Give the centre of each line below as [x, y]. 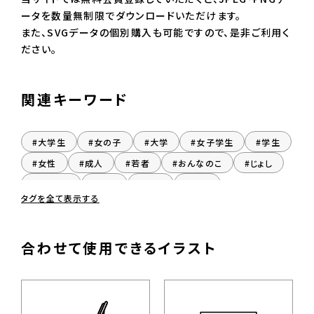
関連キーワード [75, 99]
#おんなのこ [197, 163]
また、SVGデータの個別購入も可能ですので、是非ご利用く [156, 33]
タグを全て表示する [60, 198]
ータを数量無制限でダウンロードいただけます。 [131, 16]
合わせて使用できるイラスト [119, 248]
